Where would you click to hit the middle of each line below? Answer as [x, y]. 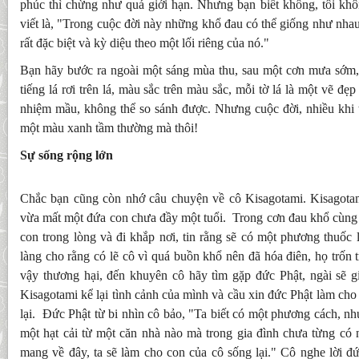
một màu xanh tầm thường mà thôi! [109, 128]
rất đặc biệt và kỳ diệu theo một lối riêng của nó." [145, 43]
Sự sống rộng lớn [67, 155]
